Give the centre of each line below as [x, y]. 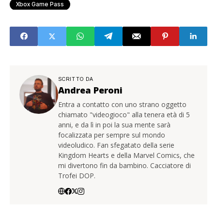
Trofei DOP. [77, 175]
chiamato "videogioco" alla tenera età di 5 [124, 114]
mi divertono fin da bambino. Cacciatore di [124, 165]
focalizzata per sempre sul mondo [112, 135]
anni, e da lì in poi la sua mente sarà [114, 124]
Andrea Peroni [90, 90]
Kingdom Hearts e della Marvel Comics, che [126, 155]
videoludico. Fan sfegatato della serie [116, 145]
